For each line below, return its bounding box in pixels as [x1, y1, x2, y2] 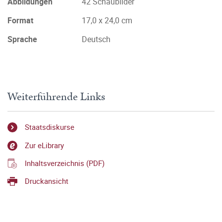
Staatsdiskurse [25, 122, 74, 132]
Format [7, 15, 33, 26]
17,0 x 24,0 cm [82, 15, 132, 26]
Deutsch [82, 34, 111, 45]
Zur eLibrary [25, 140, 64, 150]
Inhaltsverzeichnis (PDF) [25, 158, 105, 168]
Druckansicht [25, 176, 68, 186]
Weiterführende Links [7, 89, 105, 105]
